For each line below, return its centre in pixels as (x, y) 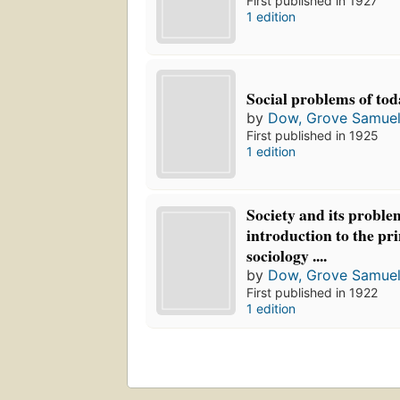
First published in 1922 (312, 293)
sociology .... (287, 256)
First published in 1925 (313, 136)
